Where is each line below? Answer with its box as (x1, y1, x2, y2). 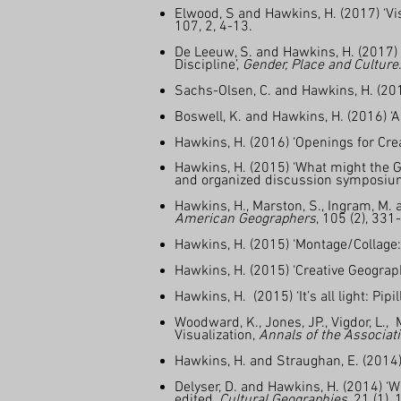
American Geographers (175, 210, 316, 228)
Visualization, (175, 327, 259, 345)
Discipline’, (175, 56, 243, 74)
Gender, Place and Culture (243, 56, 398, 74)
